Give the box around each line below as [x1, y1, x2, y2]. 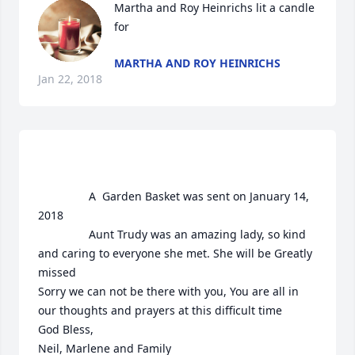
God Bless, [38, 322, 97, 338]
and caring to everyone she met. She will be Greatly [38, 246, 312, 261]
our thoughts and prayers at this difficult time [38, 303, 282, 319]
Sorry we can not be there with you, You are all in [38, 284, 299, 300]
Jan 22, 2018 [38, 71, 102, 87]
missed [38, 265, 76, 281]
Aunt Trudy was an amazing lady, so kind [38, 227, 89, 242]
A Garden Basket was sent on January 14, [38, 189, 89, 204]
